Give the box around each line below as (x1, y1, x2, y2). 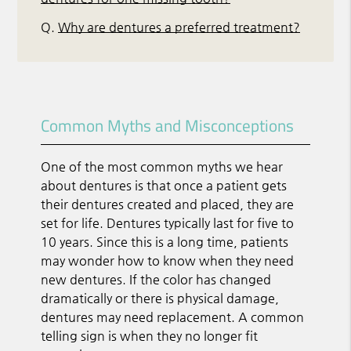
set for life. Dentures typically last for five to (41, 215, 295, 230)
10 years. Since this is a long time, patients (41, 233, 289, 249)
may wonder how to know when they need (41, 252, 295, 268)
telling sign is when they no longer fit (41, 327, 259, 343)
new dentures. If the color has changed (41, 271, 272, 287)
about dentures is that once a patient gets (41, 177, 288, 193)
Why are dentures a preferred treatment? (58, 20, 301, 35)
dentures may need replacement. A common (41, 309, 305, 324)
